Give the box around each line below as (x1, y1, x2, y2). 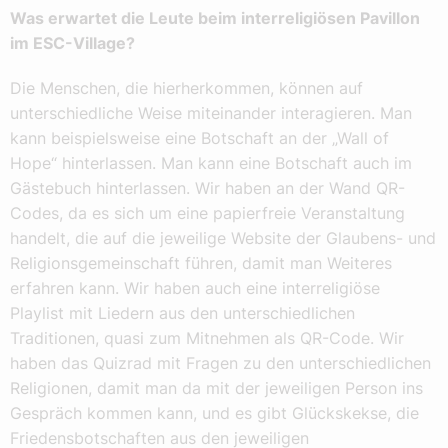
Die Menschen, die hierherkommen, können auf (10, 78, 363, 99)
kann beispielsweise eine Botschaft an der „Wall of (10, 128, 389, 149)
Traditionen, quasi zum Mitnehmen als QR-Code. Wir (10, 328, 404, 349)
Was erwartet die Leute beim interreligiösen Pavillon (10, 8, 420, 29)
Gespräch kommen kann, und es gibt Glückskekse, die (10, 403, 419, 424)
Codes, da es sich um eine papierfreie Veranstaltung (10, 203, 405, 224)
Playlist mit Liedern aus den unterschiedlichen (10, 303, 355, 324)
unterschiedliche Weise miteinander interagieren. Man (10, 103, 412, 124)
